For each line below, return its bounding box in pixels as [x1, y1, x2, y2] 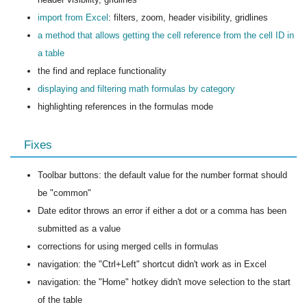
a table [38, 48, 64, 58]
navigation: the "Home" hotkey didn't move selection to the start [38, 277, 291, 287]
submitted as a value [38, 223, 121, 234]
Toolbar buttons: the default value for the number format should [38, 170, 287, 180]
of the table [38, 295, 82, 305]
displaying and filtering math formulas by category [38, 84, 235, 94]
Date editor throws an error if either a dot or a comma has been [38, 206, 286, 216]
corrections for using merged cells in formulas [38, 241, 219, 251]
